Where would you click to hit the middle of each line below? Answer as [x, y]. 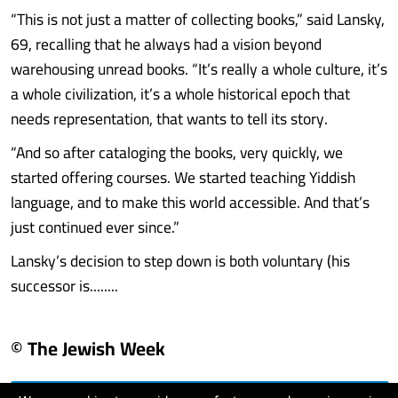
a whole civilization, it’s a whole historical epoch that [180, 94]
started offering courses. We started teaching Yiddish [183, 177]
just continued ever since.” [95, 227]
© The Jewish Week [88, 348]
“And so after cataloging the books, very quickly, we [177, 152]
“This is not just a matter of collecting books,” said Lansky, [198, 19]
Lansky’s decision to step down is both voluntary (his [180, 261]
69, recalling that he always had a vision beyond [166, 44]
